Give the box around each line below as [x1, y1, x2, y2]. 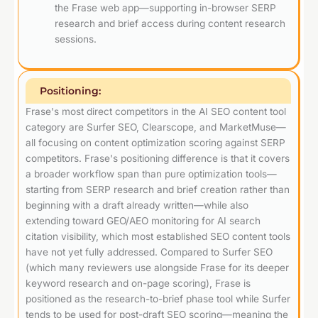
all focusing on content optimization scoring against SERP [26, 137, 285, 149]
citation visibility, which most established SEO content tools [26, 231, 290, 243]
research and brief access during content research [55, 17, 286, 29]
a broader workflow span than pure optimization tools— [26, 168, 277, 180]
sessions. [55, 33, 97, 45]
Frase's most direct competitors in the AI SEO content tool [26, 106, 286, 118]
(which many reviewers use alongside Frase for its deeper [26, 262, 289, 274]
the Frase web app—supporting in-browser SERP [55, 1, 277, 13]
